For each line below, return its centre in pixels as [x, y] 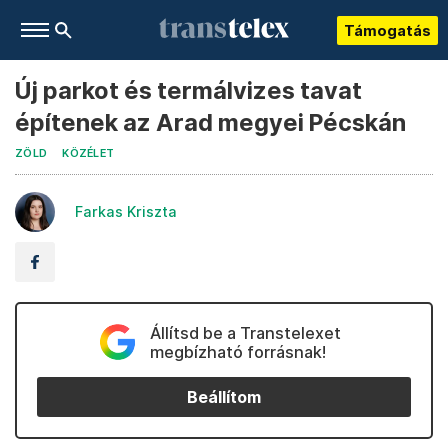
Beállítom [224, 397]
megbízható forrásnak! [237, 352]
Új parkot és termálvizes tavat [188, 90]
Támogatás [387, 30]
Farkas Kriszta [126, 211]
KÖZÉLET [88, 153]
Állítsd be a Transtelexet [245, 333]
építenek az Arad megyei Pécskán [210, 122]
